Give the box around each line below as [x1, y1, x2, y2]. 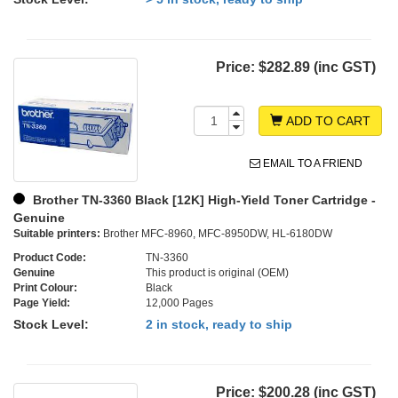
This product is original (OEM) [146, 267, 290, 280]
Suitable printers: [13, 227, 100, 241]
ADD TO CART [283, 114, 371, 129]
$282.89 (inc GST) [259, 60, 376, 76]
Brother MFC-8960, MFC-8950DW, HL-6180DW [100, 227, 332, 241]
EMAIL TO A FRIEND [260, 157, 362, 171]
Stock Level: [13, 317, 89, 332]
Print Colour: [13, 282, 77, 295]
